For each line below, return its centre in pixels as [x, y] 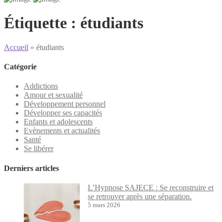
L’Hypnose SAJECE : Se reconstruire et [151, 187]
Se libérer [39, 149]
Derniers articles [31, 168]
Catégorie [20, 67]
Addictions [41, 86]
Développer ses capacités [63, 113]
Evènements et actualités [62, 131]
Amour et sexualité [53, 95]
